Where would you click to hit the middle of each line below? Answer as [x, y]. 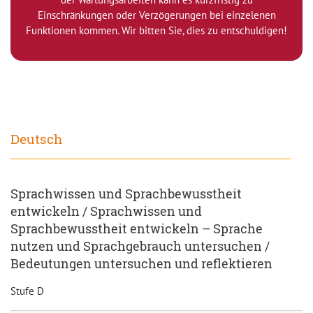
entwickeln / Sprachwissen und [106, 212]
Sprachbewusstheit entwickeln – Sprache [137, 229]
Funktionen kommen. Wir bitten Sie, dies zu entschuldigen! [156, 30]
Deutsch [36, 139]
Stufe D [27, 291]
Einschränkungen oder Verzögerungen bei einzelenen [156, 15]
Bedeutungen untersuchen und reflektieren [141, 264]
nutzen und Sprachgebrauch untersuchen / [140, 247]
